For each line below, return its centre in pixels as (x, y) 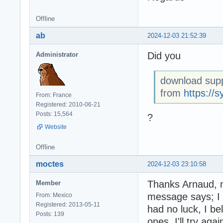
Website (56, 127)
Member (48, 183)
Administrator (57, 54)
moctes (50, 164)
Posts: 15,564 (54, 114)
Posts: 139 (50, 214)
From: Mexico (54, 195)
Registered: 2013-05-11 (68, 204)
